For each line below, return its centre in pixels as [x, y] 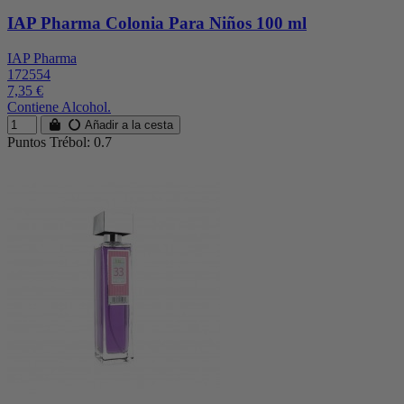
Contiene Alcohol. [59, 106]
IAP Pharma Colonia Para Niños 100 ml [157, 23]
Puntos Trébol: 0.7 [60, 142]
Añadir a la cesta [128, 124]
